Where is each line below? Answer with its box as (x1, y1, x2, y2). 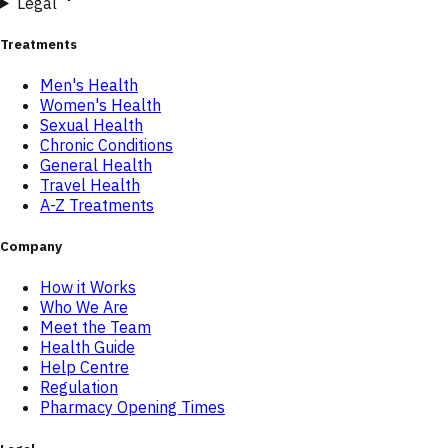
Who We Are (40, 297, 128, 318)
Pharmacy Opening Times (40, 397, 225, 418)
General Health (40, 155, 152, 176)
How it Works (40, 277, 136, 298)
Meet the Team (40, 317, 151, 338)
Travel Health (40, 175, 140, 196)
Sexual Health (40, 115, 143, 136)
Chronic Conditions (40, 135, 173, 156)
